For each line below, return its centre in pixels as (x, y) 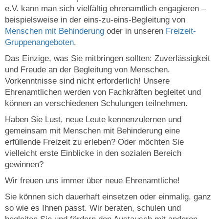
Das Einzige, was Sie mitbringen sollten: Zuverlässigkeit (108, 58)
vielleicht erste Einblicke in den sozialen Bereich (93, 153)
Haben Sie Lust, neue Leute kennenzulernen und (93, 119)
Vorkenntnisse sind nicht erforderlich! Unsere (87, 81)
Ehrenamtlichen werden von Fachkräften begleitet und (103, 92)
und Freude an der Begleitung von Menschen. (88, 69)
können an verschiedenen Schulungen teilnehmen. (96, 103)
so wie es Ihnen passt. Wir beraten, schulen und (93, 208)
